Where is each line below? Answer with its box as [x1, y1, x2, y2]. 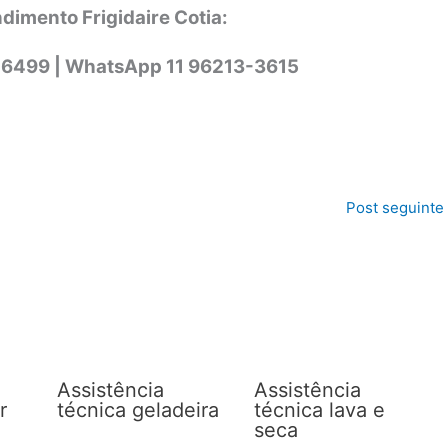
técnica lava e [254, 397, 385, 422]
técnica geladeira [56, 397, 219, 422]
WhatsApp [65, 55, 166, 79]
